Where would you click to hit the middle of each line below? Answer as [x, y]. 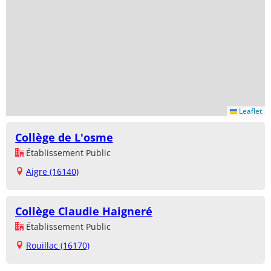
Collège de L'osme [64, 138]
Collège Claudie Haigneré [84, 211]
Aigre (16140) [52, 172]
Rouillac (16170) [58, 246]
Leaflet [250, 111]
